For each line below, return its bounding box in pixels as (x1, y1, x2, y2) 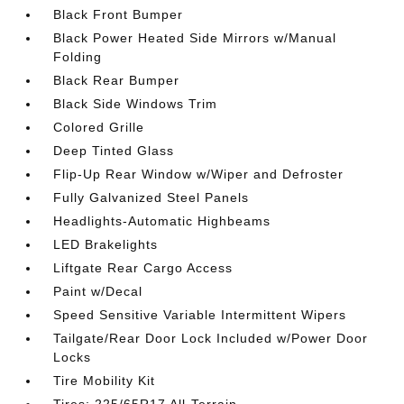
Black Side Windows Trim (53, 96, 218, 111)
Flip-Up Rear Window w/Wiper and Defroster (53, 167, 344, 181)
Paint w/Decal (53, 284, 143, 298)
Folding (53, 50, 103, 64)
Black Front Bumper (53, 7, 184, 22)
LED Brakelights (53, 237, 159, 252)
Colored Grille (53, 120, 145, 134)
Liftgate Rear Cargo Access (53, 261, 234, 275)
